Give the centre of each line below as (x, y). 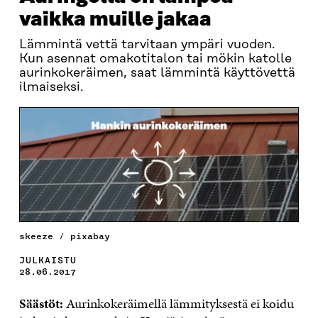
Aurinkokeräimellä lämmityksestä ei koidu (178, 303)
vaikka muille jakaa (115, 20)
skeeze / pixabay (64, 236)
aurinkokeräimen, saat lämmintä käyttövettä (157, 73)
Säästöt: (41, 303)
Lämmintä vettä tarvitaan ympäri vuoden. (147, 45)
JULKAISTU (48, 260)
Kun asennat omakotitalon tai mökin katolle (155, 59)
